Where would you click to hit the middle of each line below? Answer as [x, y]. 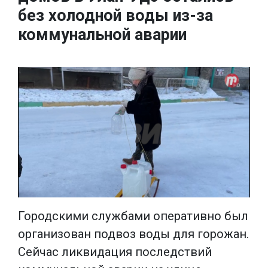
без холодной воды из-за [115, 16]
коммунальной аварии [102, 35]
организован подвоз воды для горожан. [133, 234]
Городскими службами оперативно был [133, 216]
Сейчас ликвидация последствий [115, 252]
